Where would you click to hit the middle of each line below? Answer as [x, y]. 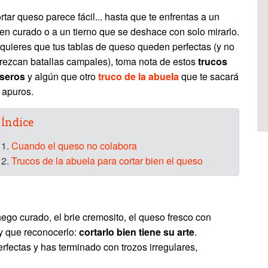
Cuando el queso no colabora [74, 146]
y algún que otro [62, 76]
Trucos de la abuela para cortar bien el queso [107, 161]
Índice [17, 122]
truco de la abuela [138, 76]
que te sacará [209, 76]
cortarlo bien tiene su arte [137, 232]
